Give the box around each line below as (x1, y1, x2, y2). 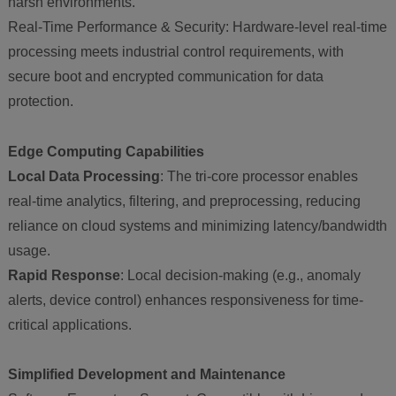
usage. (7, 242, 50, 258)
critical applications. (7, 316, 132, 332)
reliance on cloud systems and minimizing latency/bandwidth (7, 217, 387, 233)
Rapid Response (7, 267, 120, 283)
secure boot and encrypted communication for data (7, 68, 324, 84)
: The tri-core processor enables (159, 168, 358, 184)
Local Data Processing (7, 168, 160, 184)
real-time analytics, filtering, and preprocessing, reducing (7, 193, 361, 209)
